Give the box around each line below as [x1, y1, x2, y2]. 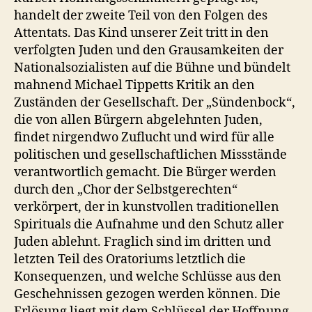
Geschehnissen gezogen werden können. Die [14, 286, 281, 303]
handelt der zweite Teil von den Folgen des [14, 8, 267, 24]
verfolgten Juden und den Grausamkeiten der [14, 42, 283, 59]
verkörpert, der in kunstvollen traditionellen [14, 199, 279, 216]
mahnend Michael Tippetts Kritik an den [14, 77, 255, 94]
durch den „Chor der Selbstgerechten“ [14, 182, 237, 198]
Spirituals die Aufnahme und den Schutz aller [14, 217, 283, 233]
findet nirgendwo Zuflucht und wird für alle [14, 130, 274, 146]
